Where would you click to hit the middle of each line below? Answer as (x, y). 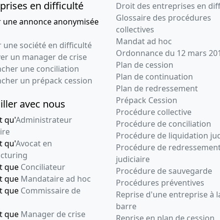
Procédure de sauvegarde (164, 171)
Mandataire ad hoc (56, 179)
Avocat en (34, 144)
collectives (135, 30)
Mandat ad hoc (144, 41)
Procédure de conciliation (164, 124)
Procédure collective (154, 112)
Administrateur (44, 120)
